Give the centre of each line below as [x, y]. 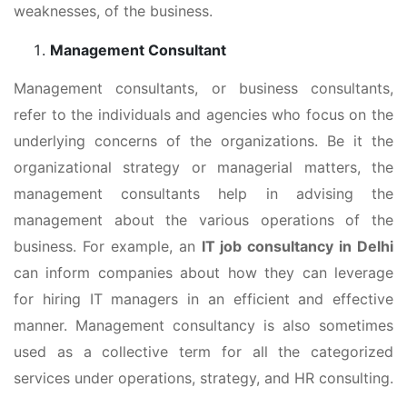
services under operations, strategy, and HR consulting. [203, 377]
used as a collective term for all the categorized [203, 351]
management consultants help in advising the [203, 193]
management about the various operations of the [203, 219]
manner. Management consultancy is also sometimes [203, 325]
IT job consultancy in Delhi [297, 246]
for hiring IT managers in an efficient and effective [203, 298]
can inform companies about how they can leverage [203, 272]
